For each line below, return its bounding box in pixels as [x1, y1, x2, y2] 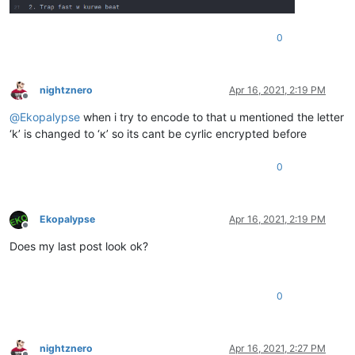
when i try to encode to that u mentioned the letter [80, 110, 344, 124]
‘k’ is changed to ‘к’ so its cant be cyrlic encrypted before [10, 127, 307, 141]
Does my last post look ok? [10, 239, 148, 254]
